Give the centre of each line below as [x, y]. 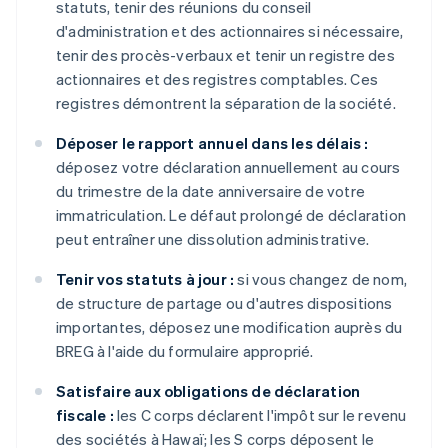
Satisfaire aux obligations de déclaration [208, 391]
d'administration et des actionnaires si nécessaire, [230, 31]
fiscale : [85, 415]
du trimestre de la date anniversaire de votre [210, 191]
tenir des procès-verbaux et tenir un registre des [225, 55]
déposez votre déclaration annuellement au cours [228, 167]
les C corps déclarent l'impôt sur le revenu [260, 415]
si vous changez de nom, [321, 279]
